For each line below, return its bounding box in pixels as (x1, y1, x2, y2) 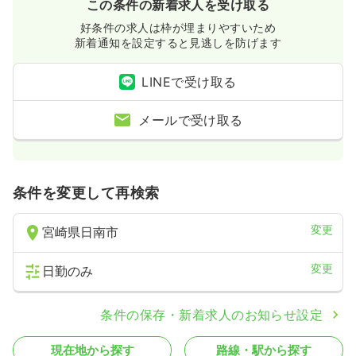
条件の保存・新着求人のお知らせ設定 (100, 307, 323, 323)
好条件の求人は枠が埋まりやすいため (79, 21, 277, 35)
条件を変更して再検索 (13, 184, 160, 202)
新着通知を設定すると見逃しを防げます (74, 36, 282, 50)
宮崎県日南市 (42, 224, 118, 241)
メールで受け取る (138, 112, 243, 129)
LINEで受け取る (141, 74, 237, 91)
